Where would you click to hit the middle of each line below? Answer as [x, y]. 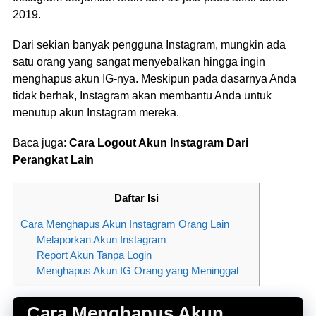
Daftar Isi [136, 197]
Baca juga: [41, 143]
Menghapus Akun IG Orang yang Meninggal [137, 270]
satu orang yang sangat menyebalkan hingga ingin [139, 62]
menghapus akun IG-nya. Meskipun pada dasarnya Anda [154, 79]
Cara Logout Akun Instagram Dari [159, 143]
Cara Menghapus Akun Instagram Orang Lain [125, 224]
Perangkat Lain [53, 160]
